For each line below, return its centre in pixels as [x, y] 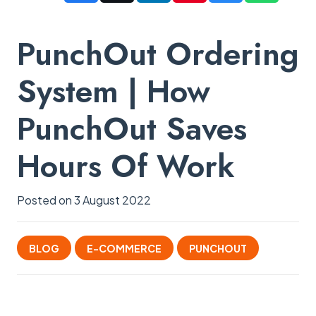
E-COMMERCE [124, 248]
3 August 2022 [113, 200]
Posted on [45, 200]
